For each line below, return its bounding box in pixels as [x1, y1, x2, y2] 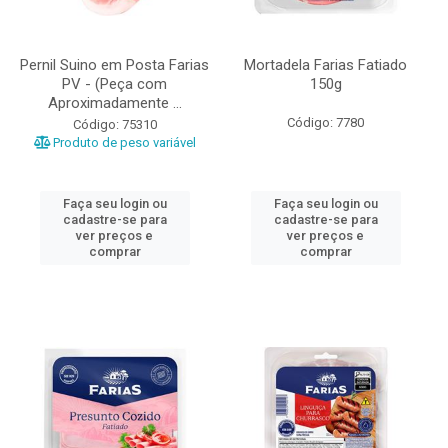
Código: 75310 [72, 117, 157, 132]
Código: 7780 [287, 115, 364, 130]
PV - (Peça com [62, 75, 167, 93]
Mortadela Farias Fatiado [244, 56, 407, 74]
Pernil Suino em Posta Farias [20, 56, 209, 74]
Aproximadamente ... [47, 94, 182, 112]
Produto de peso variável [49, 135, 196, 150]
